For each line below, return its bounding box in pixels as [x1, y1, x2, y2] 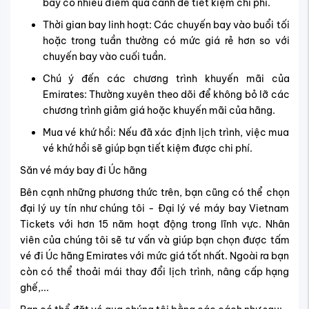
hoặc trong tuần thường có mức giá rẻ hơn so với [42, 34, 290, 48]
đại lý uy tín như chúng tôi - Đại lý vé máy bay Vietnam [19, 202, 290, 215]
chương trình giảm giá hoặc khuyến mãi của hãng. [42, 104, 275, 117]
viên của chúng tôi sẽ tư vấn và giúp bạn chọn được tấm [19, 234, 290, 247]
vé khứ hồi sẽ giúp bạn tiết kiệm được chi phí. [42, 142, 252, 155]
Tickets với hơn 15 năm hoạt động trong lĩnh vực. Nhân [19, 218, 290, 231]
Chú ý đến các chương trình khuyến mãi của [42, 72, 290, 86]
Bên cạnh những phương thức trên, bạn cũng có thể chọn [19, 186, 290, 199]
